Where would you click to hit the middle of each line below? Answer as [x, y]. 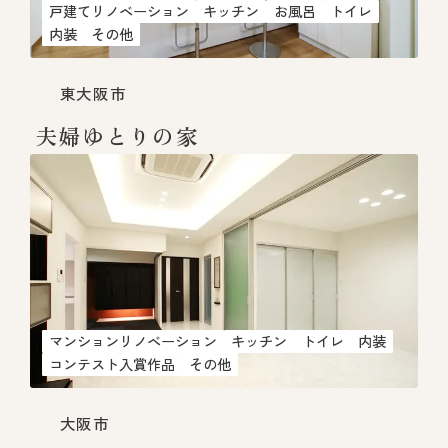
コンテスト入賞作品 [111, 364]
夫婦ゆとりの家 [117, 135]
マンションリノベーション [132, 340]
